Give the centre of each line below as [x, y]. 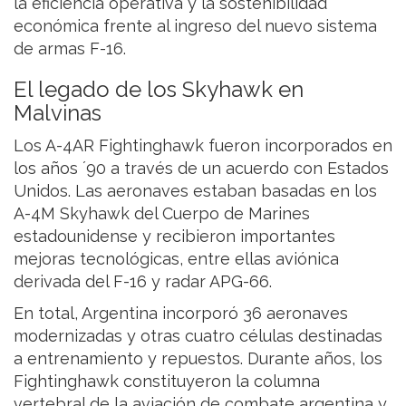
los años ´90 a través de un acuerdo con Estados [201, 169]
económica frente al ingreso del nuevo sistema [195, 26]
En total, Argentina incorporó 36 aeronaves [181, 314]
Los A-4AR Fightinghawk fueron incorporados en [203, 146]
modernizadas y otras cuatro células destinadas [198, 336]
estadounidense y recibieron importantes [174, 237]
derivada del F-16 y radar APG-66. [143, 282]
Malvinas [58, 113]
